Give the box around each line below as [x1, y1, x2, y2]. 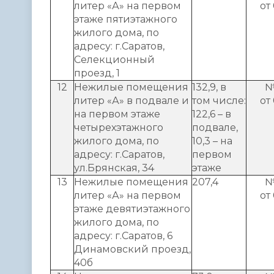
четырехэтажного [74, 121, 163, 133]
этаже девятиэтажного [74, 202, 190, 215]
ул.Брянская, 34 [74, 161, 154, 174]
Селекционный [74, 53, 155, 65]
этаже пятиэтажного [74, 13, 177, 25]
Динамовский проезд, [74, 243, 191, 255]
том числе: [192, 94, 246, 106]
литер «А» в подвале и [74, 94, 189, 106]
